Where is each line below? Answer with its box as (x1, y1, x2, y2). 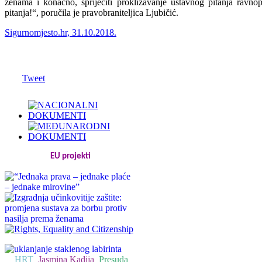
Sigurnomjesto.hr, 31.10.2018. (5, 27, 116, 37)
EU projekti (50, 151, 91, 161)
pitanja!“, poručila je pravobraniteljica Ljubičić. (5, 7, 178, 18)
